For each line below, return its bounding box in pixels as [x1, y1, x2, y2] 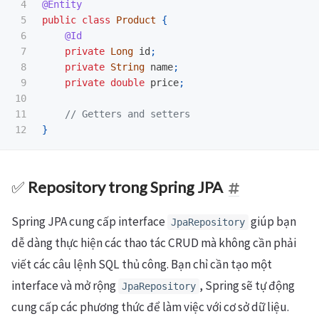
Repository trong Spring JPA [28, 178, 223, 197]
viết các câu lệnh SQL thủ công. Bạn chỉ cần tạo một [11, 256, 272, 272]
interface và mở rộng [11, 278, 118, 293]
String [110, 61, 145, 73]
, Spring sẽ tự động [199, 278, 295, 293]
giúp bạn [249, 214, 296, 229]
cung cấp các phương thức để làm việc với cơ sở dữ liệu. [11, 299, 289, 315]
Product [116, 14, 156, 26]
